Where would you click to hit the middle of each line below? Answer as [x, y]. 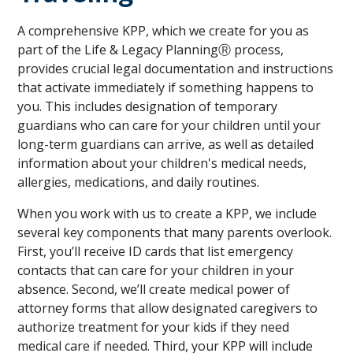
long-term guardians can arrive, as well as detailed [166, 144]
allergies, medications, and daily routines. [139, 182]
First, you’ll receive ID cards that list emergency [156, 251]
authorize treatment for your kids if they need [154, 327]
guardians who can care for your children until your [169, 125]
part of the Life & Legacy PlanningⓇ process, [151, 49]
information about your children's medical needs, [162, 163]
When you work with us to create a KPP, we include [167, 213]
